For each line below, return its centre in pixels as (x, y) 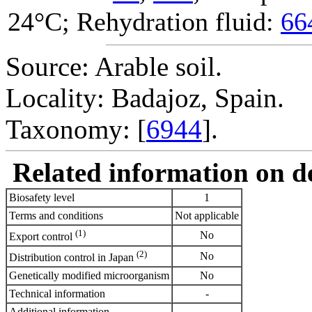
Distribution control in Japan (73, 258)
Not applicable (207, 215)
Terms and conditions (56, 215)
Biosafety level (42, 197)
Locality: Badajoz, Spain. (145, 97)
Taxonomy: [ (76, 129)
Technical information (57, 293)
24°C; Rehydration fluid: (144, 21)
